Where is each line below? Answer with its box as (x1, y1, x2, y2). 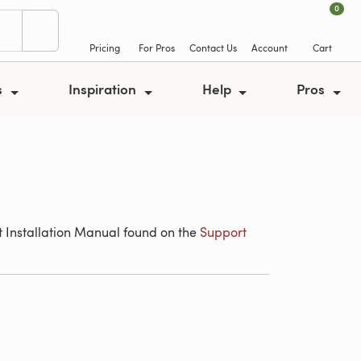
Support (200, 223, 247, 241)
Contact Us (189, 41, 237, 54)
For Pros (139, 41, 175, 54)
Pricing (89, 41, 120, 54)
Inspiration (68, 79, 140, 98)
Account (251, 41, 288, 54)
